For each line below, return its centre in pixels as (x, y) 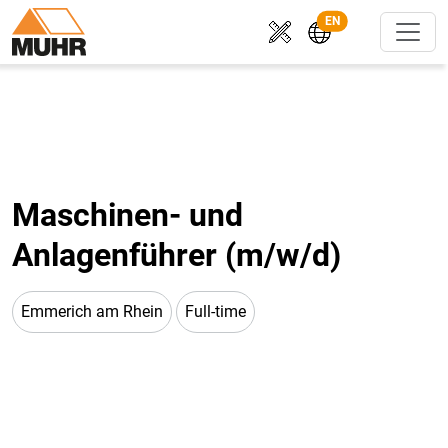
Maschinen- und (127, 215)
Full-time (215, 311)
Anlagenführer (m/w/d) (176, 255)
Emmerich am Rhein (92, 311)
